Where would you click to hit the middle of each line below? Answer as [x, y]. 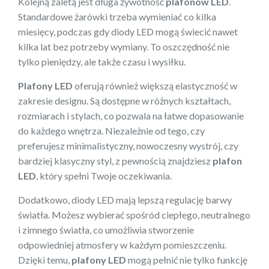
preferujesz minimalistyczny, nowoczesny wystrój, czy [128, 145]
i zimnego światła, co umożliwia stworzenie [106, 229]
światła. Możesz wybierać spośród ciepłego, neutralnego [134, 214]
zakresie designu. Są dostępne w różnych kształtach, [124, 100]
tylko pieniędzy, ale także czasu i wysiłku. [102, 61]
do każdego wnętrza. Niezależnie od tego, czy [111, 130]
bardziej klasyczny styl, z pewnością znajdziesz [115, 160]
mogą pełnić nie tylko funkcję [187, 259]
